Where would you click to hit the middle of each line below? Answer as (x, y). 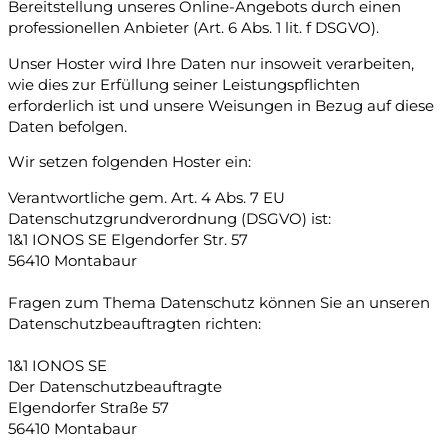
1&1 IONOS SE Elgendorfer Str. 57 (128, 239)
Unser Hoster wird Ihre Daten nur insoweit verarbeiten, (211, 63)
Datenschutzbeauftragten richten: (134, 323)
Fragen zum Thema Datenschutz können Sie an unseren (219, 302)
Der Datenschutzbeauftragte (115, 386)
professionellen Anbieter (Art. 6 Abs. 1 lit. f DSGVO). (193, 28)
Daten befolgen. (67, 126)
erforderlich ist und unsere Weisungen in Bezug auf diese (221, 105)
